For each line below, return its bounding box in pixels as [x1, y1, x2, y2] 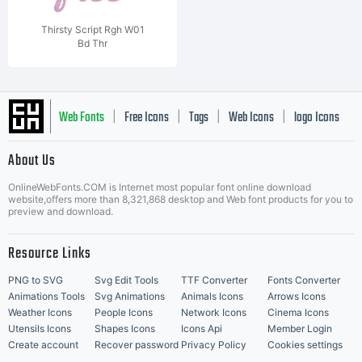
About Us [8, 149, 56, 173]
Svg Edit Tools [95, 274, 158, 286]
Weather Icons [8, 306, 72, 318]
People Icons [95, 306, 153, 318]
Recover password [95, 339, 179, 351]
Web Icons [229, 107, 274, 128]
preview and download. [8, 205, 113, 217]
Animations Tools [8, 290, 85, 302]
